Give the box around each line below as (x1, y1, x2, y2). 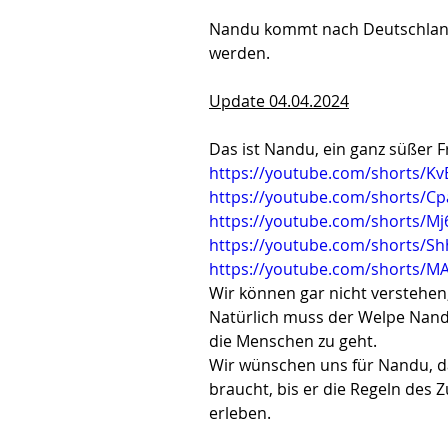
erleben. (209, 402, 271, 424)
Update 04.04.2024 (209, 90, 349, 112)
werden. (209, 42, 270, 64)
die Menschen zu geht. (209, 330, 377, 352)
